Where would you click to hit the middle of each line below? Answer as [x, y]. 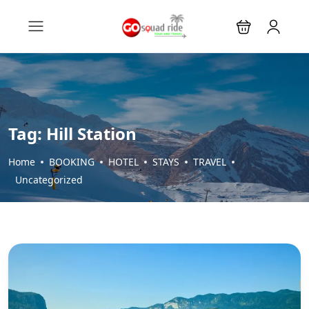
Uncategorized [49, 180]
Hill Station [91, 133]
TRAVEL [210, 162]
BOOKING [72, 162]
